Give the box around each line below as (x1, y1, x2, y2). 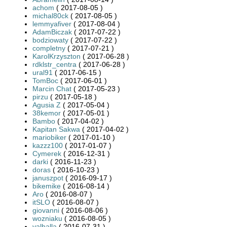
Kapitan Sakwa (32, 125, 80, 133)
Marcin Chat (32, 84, 71, 93)
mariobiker (32, 133, 66, 141)
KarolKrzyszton (32, 52, 81, 60)
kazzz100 (32, 141, 63, 149)
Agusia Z (32, 100, 61, 109)
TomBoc (32, 76, 58, 85)
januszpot (32, 173, 63, 182)
